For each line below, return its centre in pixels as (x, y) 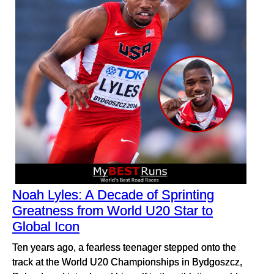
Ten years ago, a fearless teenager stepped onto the (124, 247)
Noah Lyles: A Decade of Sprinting (113, 195)
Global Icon (46, 227)
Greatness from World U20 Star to (113, 211)
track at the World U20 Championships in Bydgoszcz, (127, 262)
